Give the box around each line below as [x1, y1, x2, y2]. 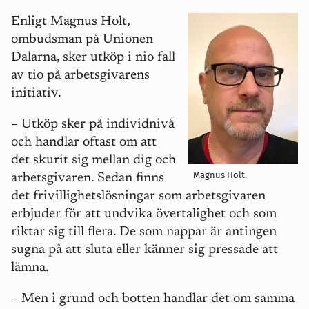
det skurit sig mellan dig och [11, 154, 176, 167]
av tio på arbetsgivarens [11, 69, 150, 82]
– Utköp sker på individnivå [11, 118, 175, 131]
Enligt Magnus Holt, [11, 15, 130, 28]
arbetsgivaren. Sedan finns [11, 172, 164, 185]
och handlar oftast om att [11, 136, 157, 149]
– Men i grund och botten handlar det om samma [11, 292, 295, 306]
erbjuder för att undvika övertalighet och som [11, 208, 277, 221]
